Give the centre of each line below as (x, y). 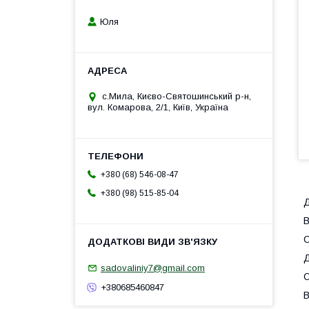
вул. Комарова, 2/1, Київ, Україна (158, 108)
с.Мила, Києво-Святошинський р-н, (177, 97)
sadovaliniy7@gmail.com (153, 268)
